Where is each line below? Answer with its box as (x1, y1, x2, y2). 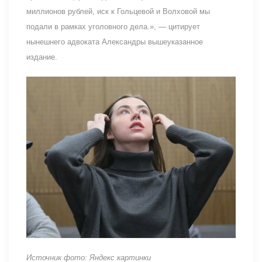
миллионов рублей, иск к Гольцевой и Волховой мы (26, 6, 210, 16)
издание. (26, 52, 57, 61)
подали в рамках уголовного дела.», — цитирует (26, 22, 200, 31)
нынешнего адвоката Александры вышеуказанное (26, 37, 203, 46)
